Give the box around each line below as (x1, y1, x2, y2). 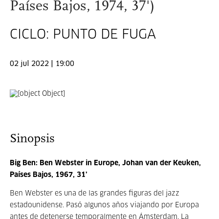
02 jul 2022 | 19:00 (10, 61, 74, 67)
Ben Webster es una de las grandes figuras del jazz (10, 190, 179, 197)
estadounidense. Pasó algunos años (10, 202, 130, 209)
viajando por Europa (130, 202, 199, 209)
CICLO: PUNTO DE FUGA (10, 29, 156, 42)
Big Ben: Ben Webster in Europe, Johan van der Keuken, (10, 160, 201, 167)
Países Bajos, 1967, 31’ (10, 172, 88, 178)
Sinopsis (10, 132, 55, 146)
